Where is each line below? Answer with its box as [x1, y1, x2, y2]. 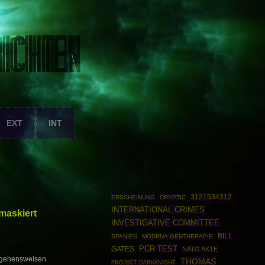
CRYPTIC [160, 194, 186, 201]
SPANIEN [111, 233, 137, 240]
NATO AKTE [182, 245, 218, 253]
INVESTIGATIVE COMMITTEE [111, 218, 219, 227]
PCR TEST [139, 244, 178, 253]
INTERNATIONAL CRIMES [111, 205, 205, 214]
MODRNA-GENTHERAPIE [142, 233, 214, 240]
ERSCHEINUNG [111, 194, 155, 201]
